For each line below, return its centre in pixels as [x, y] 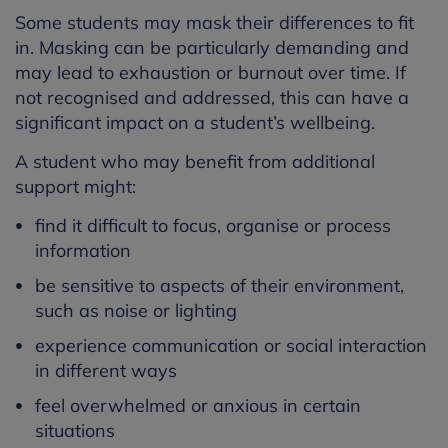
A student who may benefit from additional [195, 162]
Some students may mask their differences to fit [214, 23]
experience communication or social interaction [231, 346]
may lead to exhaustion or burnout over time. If [210, 73]
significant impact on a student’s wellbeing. [200, 123]
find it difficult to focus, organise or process [213, 226]
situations [80, 431]
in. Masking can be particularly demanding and [212, 48]
